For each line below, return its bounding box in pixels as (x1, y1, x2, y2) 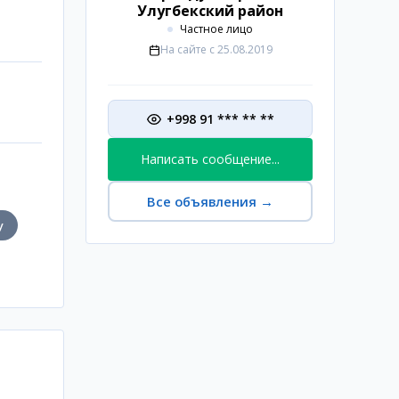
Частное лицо (180, 21, 253, 37)
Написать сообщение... (141, 151, 280, 168)
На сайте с (159, 42, 215, 58)
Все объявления (147, 192, 256, 210)
